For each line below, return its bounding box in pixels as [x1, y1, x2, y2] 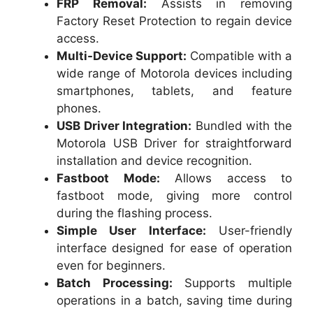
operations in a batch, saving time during [57, 293, 292, 307]
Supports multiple [172, 275, 293, 290]
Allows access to [159, 170, 292, 185]
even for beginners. [57, 258, 166, 272]
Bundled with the [191, 118, 293, 133]
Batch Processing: [57, 275, 173, 290]
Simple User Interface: [57, 223, 206, 238]
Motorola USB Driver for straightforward [57, 136, 292, 150]
